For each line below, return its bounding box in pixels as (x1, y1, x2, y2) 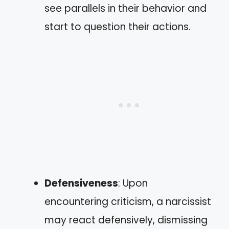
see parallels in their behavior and (44, 1, 207, 15)
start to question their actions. (44, 19, 191, 34)
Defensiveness (44, 176, 118, 190)
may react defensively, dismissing (44, 213, 208, 227)
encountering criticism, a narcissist (44, 194, 211, 209)
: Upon (118, 176, 148, 190)
